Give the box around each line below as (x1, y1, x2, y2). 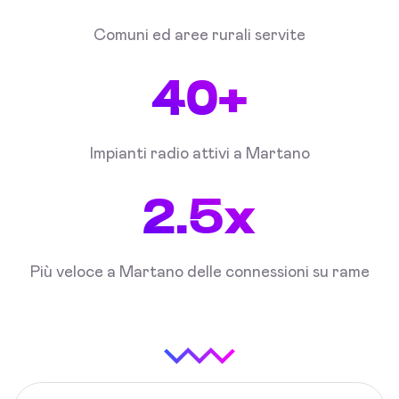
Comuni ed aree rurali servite (94, 28, 305, 45)
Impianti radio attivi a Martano (89, 146, 310, 163)
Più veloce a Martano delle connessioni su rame (29, 265, 370, 281)
